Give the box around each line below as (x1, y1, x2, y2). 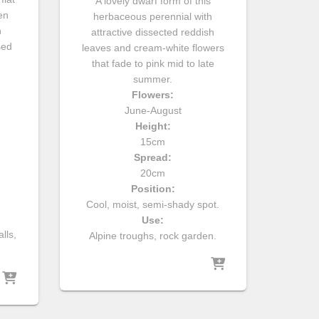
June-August (124, 104, 182, 116)
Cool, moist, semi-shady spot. (86, 198, 220, 210)
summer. (133, 73, 173, 85)
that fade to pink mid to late (91, 57, 214, 69)
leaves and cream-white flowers (81, 41, 224, 53)
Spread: (134, 151, 172, 163)
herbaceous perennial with (93, 10, 213, 22)
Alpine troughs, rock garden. (89, 229, 217, 241)
